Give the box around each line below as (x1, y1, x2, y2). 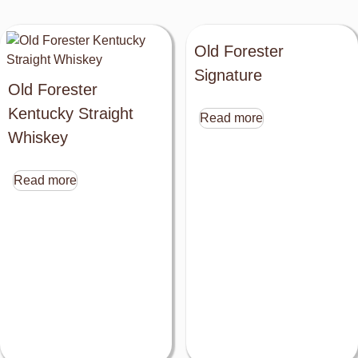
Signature (193, 66, 262, 84)
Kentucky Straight (8, 104, 133, 122)
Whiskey (8, 128, 68, 146)
